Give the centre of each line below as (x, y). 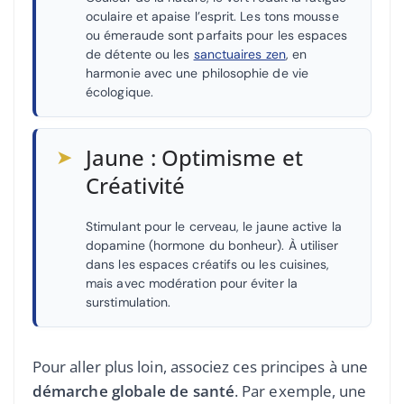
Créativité (135, 186)
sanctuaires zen (239, 55)
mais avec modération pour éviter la (192, 284)
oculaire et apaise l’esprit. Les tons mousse (212, 17)
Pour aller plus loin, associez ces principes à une (200, 367)
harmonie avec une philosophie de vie (197, 73)
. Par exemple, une (301, 391)
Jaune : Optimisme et (194, 158)
